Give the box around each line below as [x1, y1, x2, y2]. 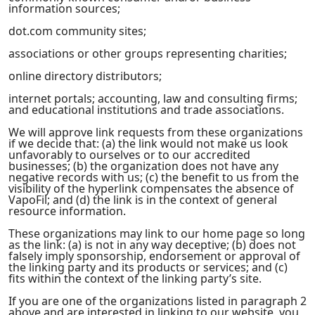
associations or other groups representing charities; [8, 46, 287, 61]
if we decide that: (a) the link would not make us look [8, 136, 288, 151]
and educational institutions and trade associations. [8, 102, 284, 117]
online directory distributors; [8, 68, 162, 84]
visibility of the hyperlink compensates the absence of [8, 181, 294, 196]
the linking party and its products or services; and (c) [8, 259, 288, 275]
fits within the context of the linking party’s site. [8, 271, 262, 286]
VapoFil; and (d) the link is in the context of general [8, 192, 277, 207]
